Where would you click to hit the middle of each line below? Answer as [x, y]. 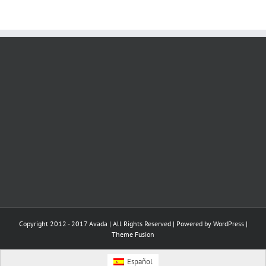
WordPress [228, 223]
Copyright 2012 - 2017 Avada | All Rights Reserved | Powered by [116, 223]
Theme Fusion [133, 234]
